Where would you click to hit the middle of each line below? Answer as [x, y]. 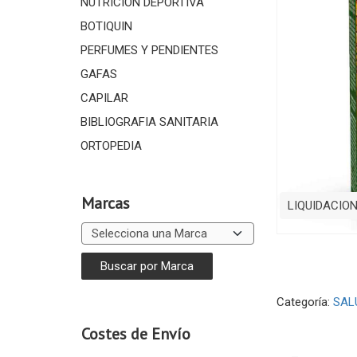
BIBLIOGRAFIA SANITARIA [149, 122]
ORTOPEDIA [111, 146]
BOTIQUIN [106, 26]
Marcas [105, 203]
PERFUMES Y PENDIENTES [149, 50]
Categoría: [304, 302]
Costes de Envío [135, 334]
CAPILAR [104, 98]
